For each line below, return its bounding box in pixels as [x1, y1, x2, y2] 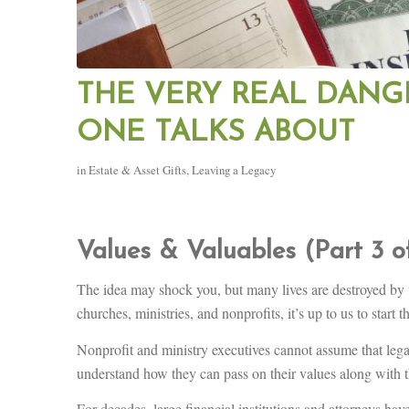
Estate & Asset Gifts [88, 162, 186, 179]
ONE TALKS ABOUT [76, 119, 355, 149]
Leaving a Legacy [191, 162, 276, 179]
